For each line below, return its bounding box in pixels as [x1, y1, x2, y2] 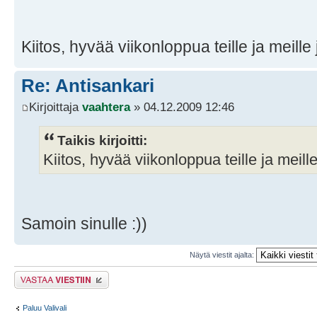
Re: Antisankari [21, 75, 154, 97]
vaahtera [82, 99, 130, 114]
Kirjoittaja [29, 99, 82, 114]
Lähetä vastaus [14, 271, 67, 280]
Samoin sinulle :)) [21, 214, 147, 234]
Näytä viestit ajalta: [189, 250, 256, 259]
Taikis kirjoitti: [57, 132, 147, 149]
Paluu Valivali [23, 303, 67, 312]
